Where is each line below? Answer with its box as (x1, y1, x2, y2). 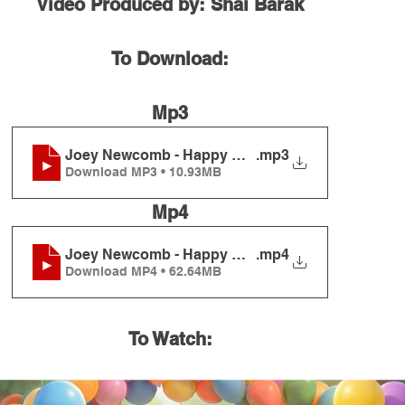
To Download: (111, 48, 229, 71)
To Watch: (127, 328, 212, 351)
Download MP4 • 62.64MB (65, 263, 221, 278)
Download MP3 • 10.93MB (65, 164, 221, 179)
